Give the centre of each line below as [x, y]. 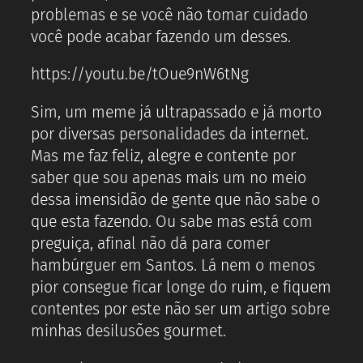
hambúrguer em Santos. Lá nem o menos [173, 265]
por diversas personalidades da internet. [170, 134]
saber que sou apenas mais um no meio [169, 177]
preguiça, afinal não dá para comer [150, 243]
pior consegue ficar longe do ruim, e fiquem [181, 287]
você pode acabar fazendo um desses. [161, 36]
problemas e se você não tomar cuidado [169, 15]
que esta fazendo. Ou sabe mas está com [172, 221]
